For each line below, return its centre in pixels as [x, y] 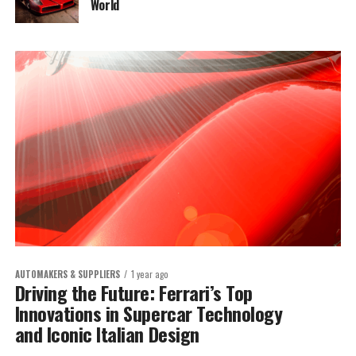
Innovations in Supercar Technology [149, 313]
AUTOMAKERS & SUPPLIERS [67, 275]
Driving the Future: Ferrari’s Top [133, 293]
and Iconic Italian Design [107, 334]
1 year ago [149, 275]
